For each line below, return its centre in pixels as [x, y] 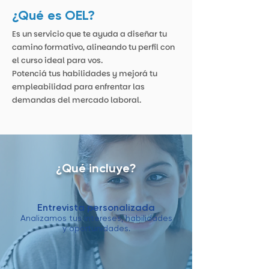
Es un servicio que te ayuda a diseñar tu [89, 34]
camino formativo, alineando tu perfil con [93, 47]
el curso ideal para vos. [58, 60]
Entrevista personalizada [96, 208]
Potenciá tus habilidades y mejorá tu [85, 74]
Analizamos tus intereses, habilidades [96, 219]
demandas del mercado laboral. [77, 100]
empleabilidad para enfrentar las [78, 87]
